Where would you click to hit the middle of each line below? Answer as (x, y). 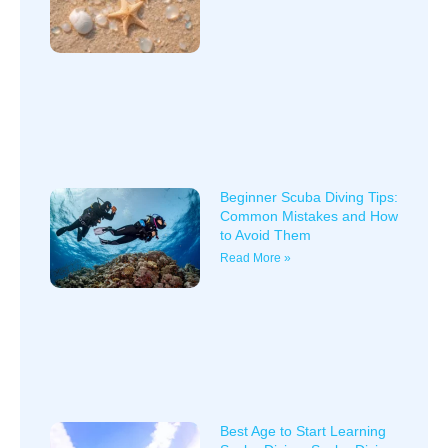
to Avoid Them (265, 234)
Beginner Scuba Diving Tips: (308, 196)
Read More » (255, 257)
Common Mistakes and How (308, 215)
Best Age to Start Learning (302, 431)
